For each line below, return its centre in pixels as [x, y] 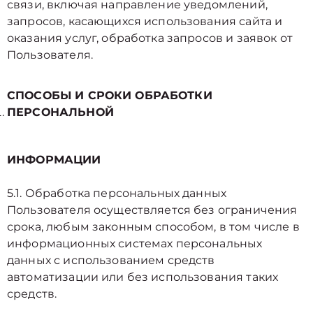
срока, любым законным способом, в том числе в [153, 227]
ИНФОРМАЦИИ [54, 160]
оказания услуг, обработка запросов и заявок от [150, 38]
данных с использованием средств [111, 260]
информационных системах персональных [135, 243]
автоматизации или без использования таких [143, 277]
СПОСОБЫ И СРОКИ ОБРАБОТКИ [110, 95]
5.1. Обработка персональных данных [117, 193]
